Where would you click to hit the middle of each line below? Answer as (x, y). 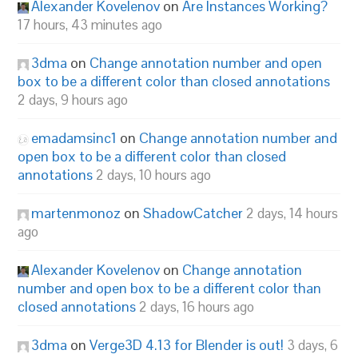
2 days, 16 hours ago (197, 307)
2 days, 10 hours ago (154, 175)
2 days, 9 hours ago (73, 100)
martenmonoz (76, 213)
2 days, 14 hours (292, 213)
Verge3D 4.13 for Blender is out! (187, 345)
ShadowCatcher (193, 213)
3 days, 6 (313, 345)
